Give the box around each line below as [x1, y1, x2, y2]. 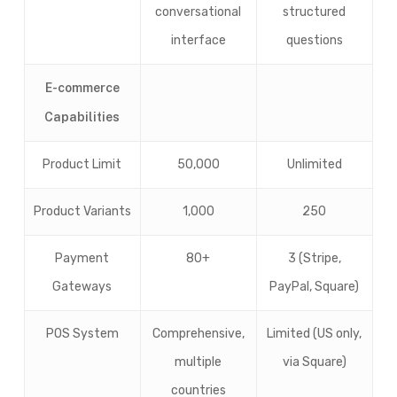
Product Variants [33, 204, 131, 219]
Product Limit [43, 157, 122, 172]
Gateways [52, 279, 113, 294]
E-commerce [44, 81, 120, 95]
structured [283, 4, 346, 19]
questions [285, 33, 343, 48]
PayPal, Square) [269, 279, 360, 294]
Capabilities [44, 110, 121, 124]
